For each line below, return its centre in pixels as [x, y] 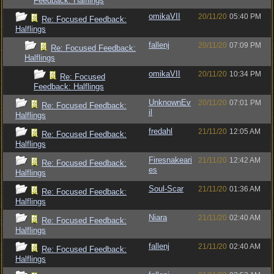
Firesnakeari [170, 160]
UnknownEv [170, 102]
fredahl [161, 131]
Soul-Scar [166, 189]
